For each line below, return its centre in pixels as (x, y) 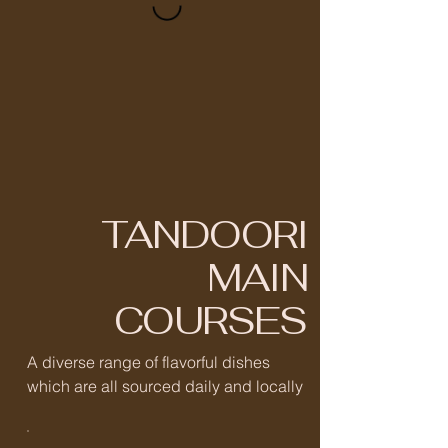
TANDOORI (204, 235)
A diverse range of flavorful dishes (148, 362)
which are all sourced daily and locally (164, 386)
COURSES (210, 321)
